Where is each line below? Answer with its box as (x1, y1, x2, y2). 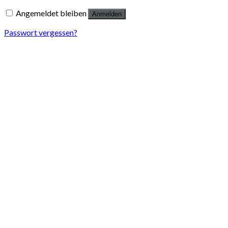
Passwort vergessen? (4, 27, 77, 38)
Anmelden (92, 10, 122, 18)
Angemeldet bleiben (16, 8, 87, 18)
